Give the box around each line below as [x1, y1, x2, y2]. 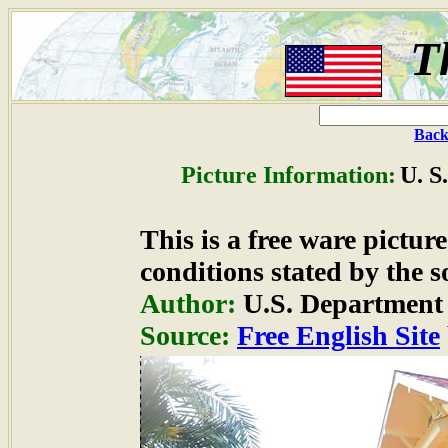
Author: [140, 288, 236, 319]
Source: [140, 320, 230, 351]
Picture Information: [180, 162, 396, 188]
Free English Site [237, 320, 440, 351]
